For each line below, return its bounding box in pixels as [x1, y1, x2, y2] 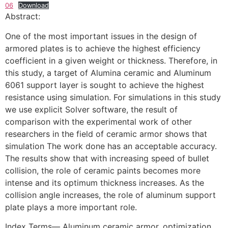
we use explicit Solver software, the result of [5, 104, 178, 115]
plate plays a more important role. [5, 202, 137, 212]
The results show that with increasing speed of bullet [5, 153, 209, 163]
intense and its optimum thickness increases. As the [5, 177, 204, 188]
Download [18, 2, 49, 10]
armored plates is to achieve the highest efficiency [5, 43, 201, 53]
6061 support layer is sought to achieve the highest [5, 79, 204, 90]
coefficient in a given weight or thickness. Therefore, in [5, 55, 217, 66]
